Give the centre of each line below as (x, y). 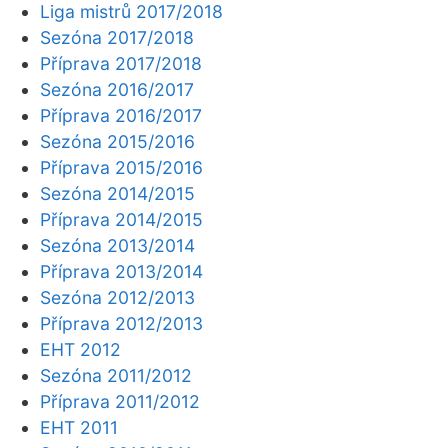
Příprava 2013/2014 (121, 271)
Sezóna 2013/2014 (117, 245)
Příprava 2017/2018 (121, 63)
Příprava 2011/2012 (120, 401)
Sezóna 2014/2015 (117, 193)
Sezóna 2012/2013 (117, 297)
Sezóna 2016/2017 (117, 89)
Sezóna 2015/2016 (117, 141)
